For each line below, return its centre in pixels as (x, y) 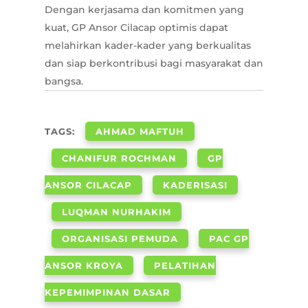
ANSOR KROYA (84, 266)
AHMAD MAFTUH (140, 132)
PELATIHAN (185, 266)
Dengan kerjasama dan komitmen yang (144, 10)
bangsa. (64, 81)
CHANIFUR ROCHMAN (119, 158)
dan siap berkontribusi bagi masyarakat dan (154, 64)
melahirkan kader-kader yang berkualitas (147, 46)
